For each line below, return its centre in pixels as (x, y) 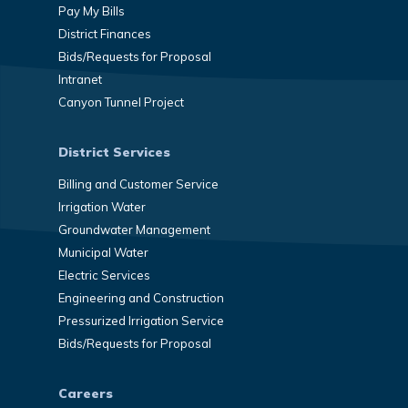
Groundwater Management (134, 229)
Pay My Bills (92, 10)
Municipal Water (103, 252)
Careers (86, 393)
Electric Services (104, 275)
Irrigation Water (102, 206)
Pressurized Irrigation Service (141, 320)
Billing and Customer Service (138, 184)
